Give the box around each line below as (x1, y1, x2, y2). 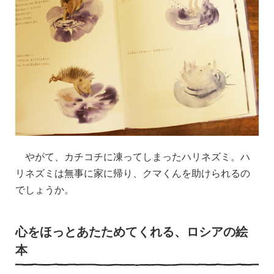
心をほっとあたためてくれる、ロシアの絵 (15, 221, 248, 240)
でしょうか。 (15, 182, 74, 196)
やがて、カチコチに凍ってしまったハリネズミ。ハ (15, 149, 250, 163)
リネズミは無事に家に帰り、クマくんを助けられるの (15, 165, 250, 180)
